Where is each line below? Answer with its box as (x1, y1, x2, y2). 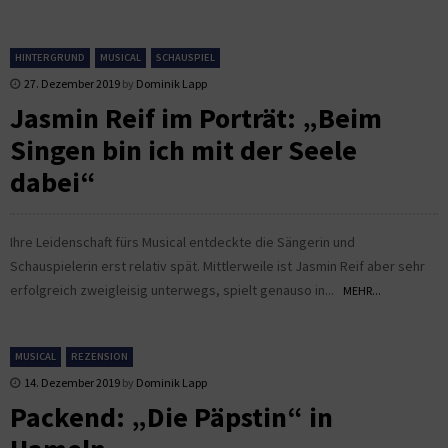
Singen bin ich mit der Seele (10, 131, 357, 168)
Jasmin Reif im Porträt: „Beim (10, 99, 382, 136)
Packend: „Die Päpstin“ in (10, 398, 333, 435)
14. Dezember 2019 (24, 374, 120, 390)
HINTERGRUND (15, 50, 85, 64)
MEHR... (343, 282, 381, 298)
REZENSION (71, 349, 128, 363)
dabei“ (10, 163, 96, 200)
